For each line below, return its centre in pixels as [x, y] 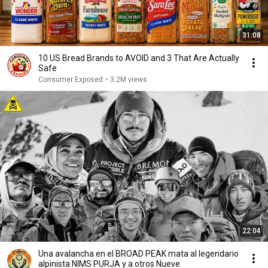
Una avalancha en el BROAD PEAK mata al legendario [138, 254]
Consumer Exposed [71, 80]
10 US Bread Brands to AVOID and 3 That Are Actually [139, 58]
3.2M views [129, 80]
